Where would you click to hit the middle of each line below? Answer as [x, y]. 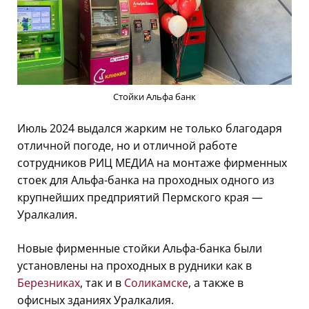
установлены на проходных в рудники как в [134, 265]
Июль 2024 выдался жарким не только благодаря [150, 128]
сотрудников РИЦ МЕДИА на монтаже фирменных [152, 162]
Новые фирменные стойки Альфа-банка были [140, 248]
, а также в [216, 282]
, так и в [102, 282]
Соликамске [156, 282]
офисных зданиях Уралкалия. [97, 300]
